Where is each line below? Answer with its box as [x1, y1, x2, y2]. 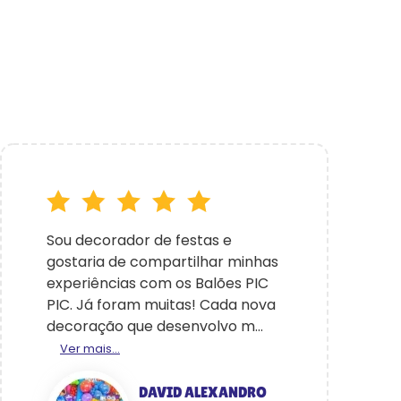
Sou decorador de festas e [47, 230, 232, 251]
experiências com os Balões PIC [47, 273, 269, 294]
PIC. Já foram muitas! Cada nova [47, 294, 276, 315]
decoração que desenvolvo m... [47, 316, 263, 337]
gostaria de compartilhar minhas [47, 252, 278, 272]
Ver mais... [60, 340, 120, 357]
